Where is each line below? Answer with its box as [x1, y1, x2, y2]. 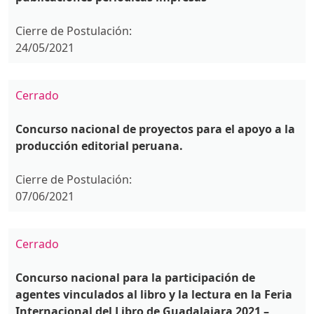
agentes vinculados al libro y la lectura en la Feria [15, 287, 292, 302]
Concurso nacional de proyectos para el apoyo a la [15, 121, 295, 137]
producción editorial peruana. [15, 138, 183, 153]
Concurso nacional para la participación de [15, 270, 255, 285]
